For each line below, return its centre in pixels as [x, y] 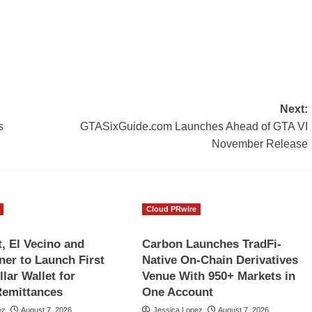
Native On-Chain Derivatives [220, 260]
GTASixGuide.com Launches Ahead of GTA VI [194, 126]
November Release [259, 143]
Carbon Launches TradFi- [211, 244]
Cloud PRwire [171, 209]
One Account [177, 292]
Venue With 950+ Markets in [218, 276]
